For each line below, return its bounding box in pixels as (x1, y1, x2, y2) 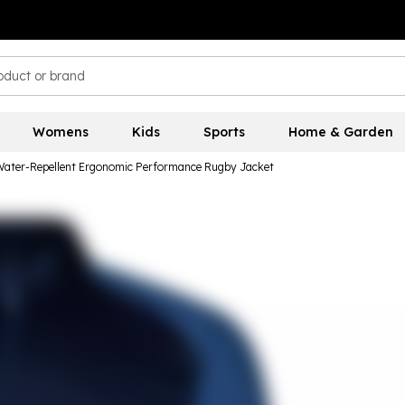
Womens (32, 124, 89, 140)
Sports (202, 124, 245, 140)
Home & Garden (287, 124, 393, 140)
